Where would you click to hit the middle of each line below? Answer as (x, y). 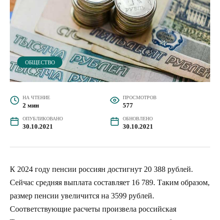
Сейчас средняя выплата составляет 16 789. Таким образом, (110, 182)
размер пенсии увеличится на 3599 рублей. (82, 195)
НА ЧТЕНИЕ (36, 97)
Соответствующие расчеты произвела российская (93, 209)
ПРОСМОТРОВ (139, 97)
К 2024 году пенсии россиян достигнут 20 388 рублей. (101, 169)
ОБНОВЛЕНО (137, 118)
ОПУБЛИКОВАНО (42, 118)
